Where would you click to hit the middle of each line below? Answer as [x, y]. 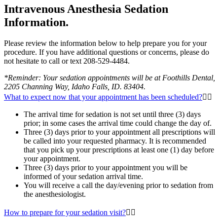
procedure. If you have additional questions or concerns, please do [107, 52]
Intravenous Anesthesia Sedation [86, 9]
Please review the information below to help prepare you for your [105, 43]
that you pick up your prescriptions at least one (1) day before [119, 150]
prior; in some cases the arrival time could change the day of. [120, 123]
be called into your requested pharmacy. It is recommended [115, 141]
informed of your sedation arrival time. [85, 177]
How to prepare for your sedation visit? [65, 213]
